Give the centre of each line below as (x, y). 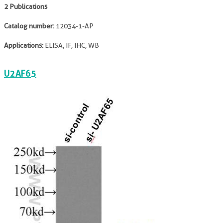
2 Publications (26, 6)
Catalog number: (29, 26)
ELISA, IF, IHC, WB (71, 45)
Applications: (24, 45)
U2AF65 (20, 73)
